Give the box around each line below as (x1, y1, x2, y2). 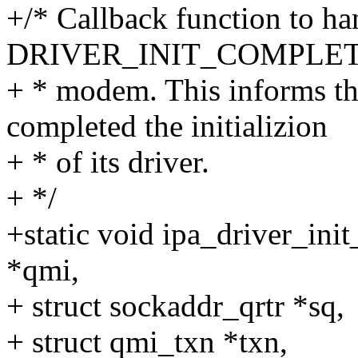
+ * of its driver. (6, 145, 209, 180)
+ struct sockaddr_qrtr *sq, (6, 288, 344, 324)
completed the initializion (6, 109, 328, 144)
